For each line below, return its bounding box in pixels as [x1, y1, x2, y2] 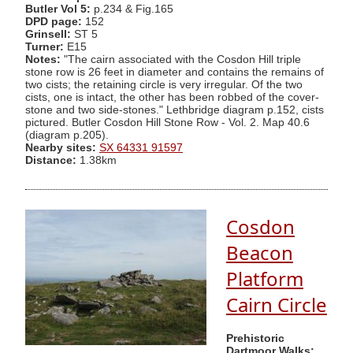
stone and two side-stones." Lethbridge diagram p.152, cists [25, 103, 324, 116]
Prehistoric [226, 332, 284, 344]
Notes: [25, 53, 61, 65]
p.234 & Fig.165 [94, 2, 173, 15]
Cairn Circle [226, 292, 327, 318]
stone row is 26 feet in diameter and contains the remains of [25, 65, 324, 78]
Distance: [25, 154, 76, 166]
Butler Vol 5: [25, 2, 94, 15]
